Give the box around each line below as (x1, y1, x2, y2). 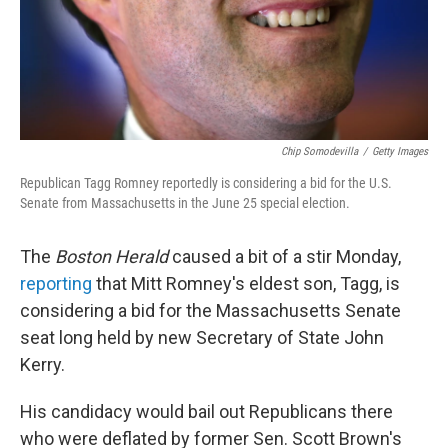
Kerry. (20, 354, 65, 375)
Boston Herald (55, 246, 168, 267)
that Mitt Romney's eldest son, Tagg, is (92, 273, 400, 294)
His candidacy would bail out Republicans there (20, 401, 393, 422)
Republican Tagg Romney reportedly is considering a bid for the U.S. (20, 175, 392, 191)
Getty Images (372, 145, 428, 158)
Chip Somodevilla (281, 145, 358, 158)
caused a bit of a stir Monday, (168, 246, 401, 267)
